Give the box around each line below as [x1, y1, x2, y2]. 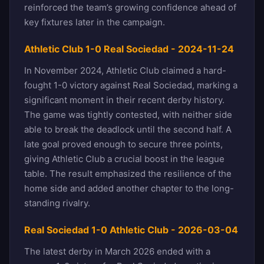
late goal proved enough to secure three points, [24, 138, 223, 150]
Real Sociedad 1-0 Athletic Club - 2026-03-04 [24, 223, 238, 236]
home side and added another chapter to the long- [24, 182, 234, 194]
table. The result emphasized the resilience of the [24, 167, 232, 179]
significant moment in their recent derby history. [24, 94, 225, 105]
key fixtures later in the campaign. [24, 16, 165, 28]
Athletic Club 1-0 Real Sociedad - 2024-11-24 [24, 42, 234, 55]
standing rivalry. [24, 197, 90, 209]
